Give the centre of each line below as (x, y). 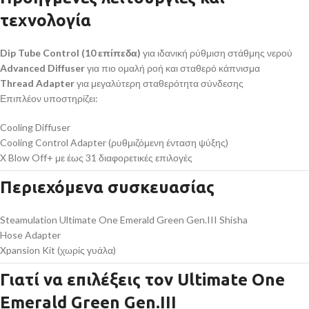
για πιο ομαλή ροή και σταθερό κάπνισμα (172, 68)
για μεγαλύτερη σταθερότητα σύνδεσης (159, 83)
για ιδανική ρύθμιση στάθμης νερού (217, 53)
